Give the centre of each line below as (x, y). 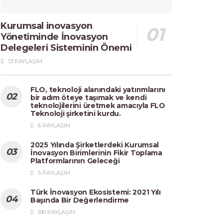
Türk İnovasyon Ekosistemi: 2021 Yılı (96, 192)
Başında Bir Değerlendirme (80, 200)
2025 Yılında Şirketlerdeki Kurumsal (95, 145)
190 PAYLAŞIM (56, 212)
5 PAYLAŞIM (53, 172)
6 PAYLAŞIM (53, 125)
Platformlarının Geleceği (75, 161)
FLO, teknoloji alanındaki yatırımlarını (98, 89)
